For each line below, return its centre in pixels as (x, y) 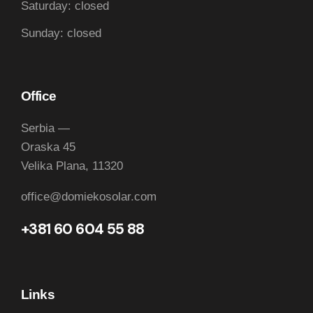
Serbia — (45, 129)
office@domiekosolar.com (89, 197)
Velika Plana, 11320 (72, 166)
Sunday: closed (61, 34)
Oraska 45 (48, 147)
